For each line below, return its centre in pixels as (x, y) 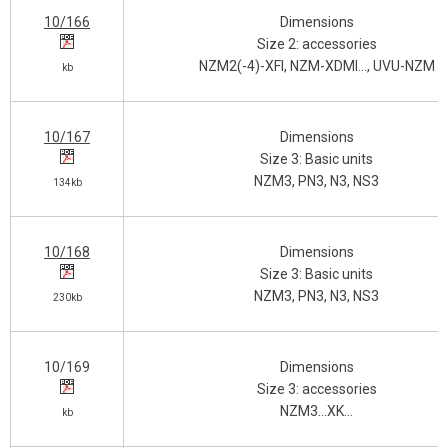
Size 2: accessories (316, 44)
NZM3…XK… (316, 411)
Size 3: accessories (316, 389)
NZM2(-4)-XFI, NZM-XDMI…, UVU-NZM (316, 66)
